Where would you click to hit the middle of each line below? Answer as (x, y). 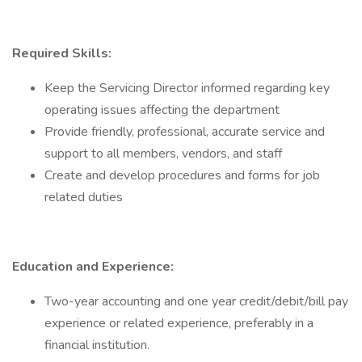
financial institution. (97, 345)
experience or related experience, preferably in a (179, 323)
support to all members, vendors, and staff (163, 154)
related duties (84, 197)
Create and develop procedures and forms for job (182, 175)
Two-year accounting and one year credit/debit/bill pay (196, 301)
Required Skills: (62, 53)
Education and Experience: (93, 267)
